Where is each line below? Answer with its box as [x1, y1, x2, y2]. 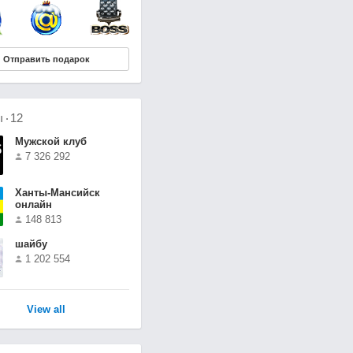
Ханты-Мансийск [14, 187, 100, 199]
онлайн [14, 199, 52, 211]
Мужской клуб [14, 136, 87, 148]
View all [27, 303, 65, 316]
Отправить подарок [2, 54, 90, 65]
